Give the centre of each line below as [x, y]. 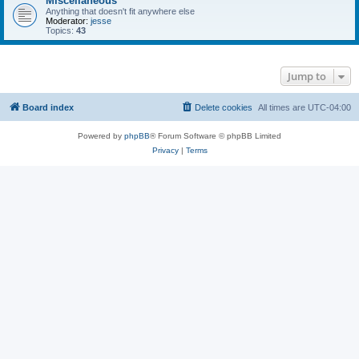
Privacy [165, 150]
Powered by [101, 136]
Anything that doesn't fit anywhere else [120, 11]
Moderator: [67, 21]
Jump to [307, 76]
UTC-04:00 [329, 107]
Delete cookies [224, 107]
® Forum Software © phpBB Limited [216, 136]
